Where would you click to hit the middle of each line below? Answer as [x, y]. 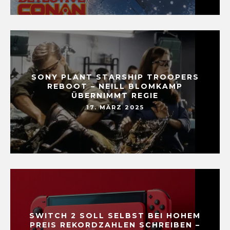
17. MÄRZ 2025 [115, 108]
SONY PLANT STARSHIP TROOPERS [115, 77]
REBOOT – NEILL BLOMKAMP [115, 86]
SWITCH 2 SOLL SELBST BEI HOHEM [115, 215]
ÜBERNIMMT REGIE [115, 95]
